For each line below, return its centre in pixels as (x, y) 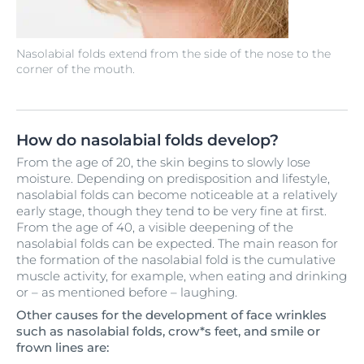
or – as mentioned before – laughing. (128, 292)
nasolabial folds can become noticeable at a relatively (177, 195)
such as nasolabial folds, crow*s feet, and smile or (168, 331)
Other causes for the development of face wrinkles (171, 315)
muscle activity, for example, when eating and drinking (182, 276)
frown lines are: (64, 347)
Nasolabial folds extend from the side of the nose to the (173, 54)
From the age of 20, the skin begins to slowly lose (163, 162)
